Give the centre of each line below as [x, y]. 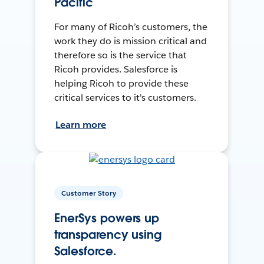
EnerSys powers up [107, 218]
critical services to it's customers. [125, 98]
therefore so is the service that [121, 55]
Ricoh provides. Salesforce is [116, 70]
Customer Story [89, 193]
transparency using [108, 235]
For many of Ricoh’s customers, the [131, 27]
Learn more [81, 125]
